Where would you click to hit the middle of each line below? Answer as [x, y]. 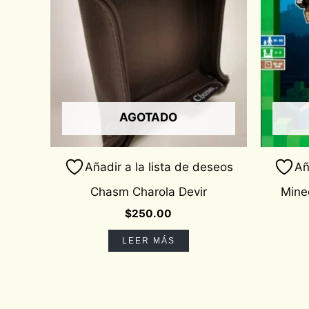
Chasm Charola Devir [148, 191]
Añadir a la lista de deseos [159, 167]
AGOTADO [149, 118]
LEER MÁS [148, 240]
